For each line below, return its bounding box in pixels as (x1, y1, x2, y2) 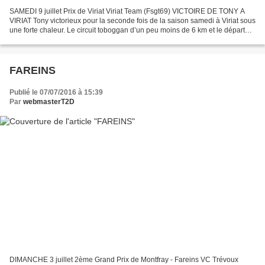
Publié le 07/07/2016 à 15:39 (9, 88, 103, 96)
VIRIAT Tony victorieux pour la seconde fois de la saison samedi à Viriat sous (9, 16, 256, 25)
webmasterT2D (23, 97, 75, 106)
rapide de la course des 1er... (9, 35, 102, 44)
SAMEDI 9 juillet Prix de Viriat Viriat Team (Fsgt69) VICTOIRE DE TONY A (9, 7, 245, 15)
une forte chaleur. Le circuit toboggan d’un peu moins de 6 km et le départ (9, 25, 245, 34)
